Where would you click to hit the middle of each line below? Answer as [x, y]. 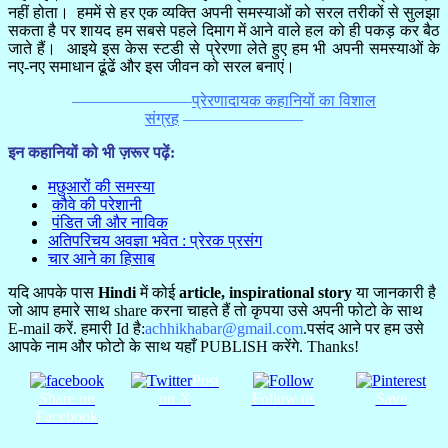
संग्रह [162, 118]
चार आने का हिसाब [101, 258]
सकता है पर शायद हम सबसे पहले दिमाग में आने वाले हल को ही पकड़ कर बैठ [224, 30]
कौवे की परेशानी [97, 204]
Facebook [67, 416]
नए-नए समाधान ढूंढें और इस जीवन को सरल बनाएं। [151, 66]
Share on [67, 398]
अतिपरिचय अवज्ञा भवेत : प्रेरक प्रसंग [155, 240]
